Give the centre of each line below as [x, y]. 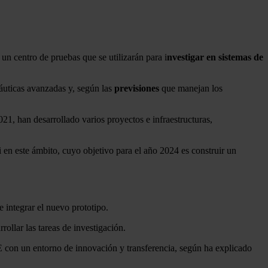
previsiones [137, 88]
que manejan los [191, 88]
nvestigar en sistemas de [215, 57]
